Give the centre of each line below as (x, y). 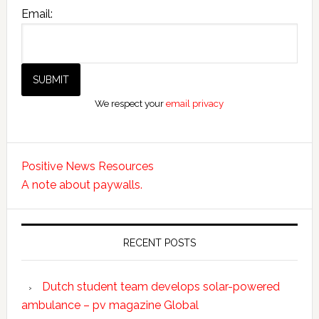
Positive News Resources (87, 166)
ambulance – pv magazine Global (110, 305)
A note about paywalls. (82, 184)
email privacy (195, 103)
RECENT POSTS (159, 242)
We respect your (131, 103)
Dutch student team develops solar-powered (161, 286)
